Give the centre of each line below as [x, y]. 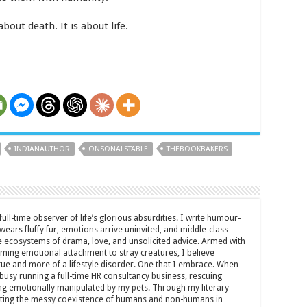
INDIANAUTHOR [42, 149]
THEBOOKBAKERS [197, 149]
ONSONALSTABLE [118, 149]
